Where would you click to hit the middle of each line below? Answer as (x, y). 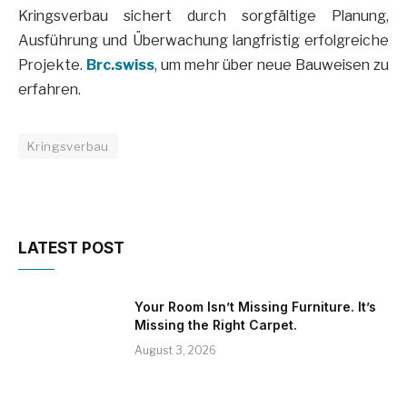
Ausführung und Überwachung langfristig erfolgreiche (203, 40)
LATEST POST (71, 248)
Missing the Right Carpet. (216, 324)
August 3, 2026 (175, 350)
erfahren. (50, 89)
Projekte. (52, 65)
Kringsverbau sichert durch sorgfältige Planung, (203, 15)
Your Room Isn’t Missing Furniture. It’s (255, 306)
